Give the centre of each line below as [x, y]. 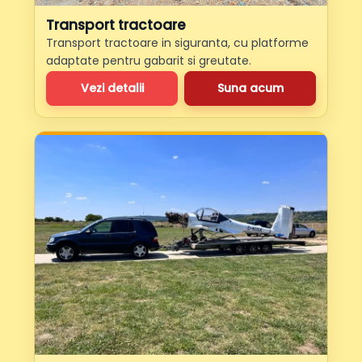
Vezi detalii [112, 88]
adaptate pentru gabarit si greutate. [149, 61]
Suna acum [250, 88]
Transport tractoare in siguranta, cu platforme [177, 43]
